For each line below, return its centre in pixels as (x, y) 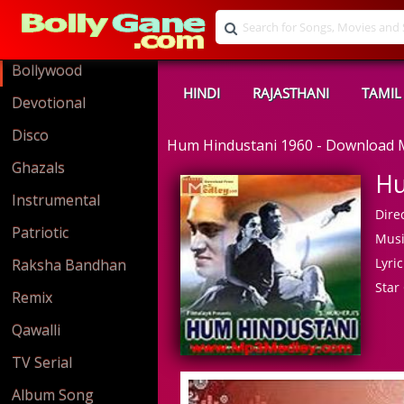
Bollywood (47, 70)
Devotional (49, 103)
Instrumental (56, 200)
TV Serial (42, 363)
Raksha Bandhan (69, 265)
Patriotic (40, 233)
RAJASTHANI (291, 93)
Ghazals (38, 168)
